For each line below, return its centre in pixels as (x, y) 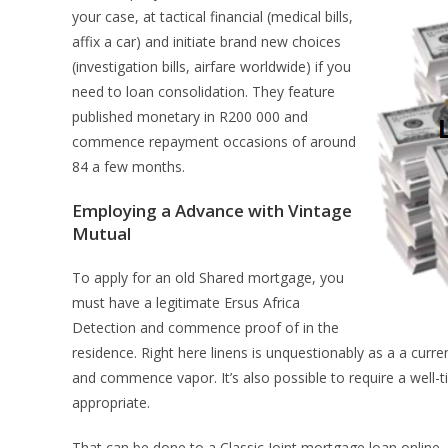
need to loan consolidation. (162, 91)
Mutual (101, 233)
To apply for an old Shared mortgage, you (208, 277)
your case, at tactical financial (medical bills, (212, 16)
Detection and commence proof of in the (205, 327)
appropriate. (111, 402)
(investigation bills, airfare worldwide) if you (211, 66)
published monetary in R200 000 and (190, 116)
